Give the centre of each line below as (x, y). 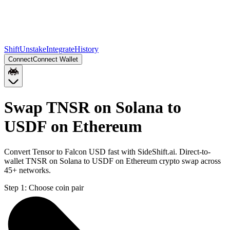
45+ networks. (27, 170)
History (87, 49)
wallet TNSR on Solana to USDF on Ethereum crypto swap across (112, 161)
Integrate (60, 49)
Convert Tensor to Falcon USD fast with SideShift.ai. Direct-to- (107, 151)
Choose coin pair (56, 187)
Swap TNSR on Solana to (93, 108)
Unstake (33, 49)
